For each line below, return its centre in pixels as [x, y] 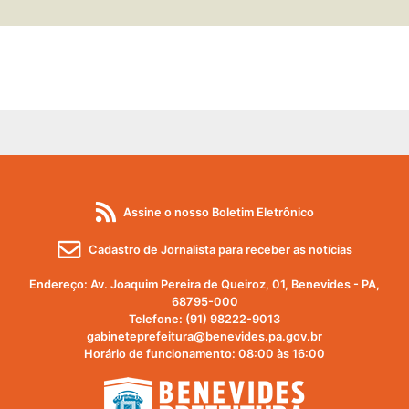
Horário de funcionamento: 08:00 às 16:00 [204, 354]
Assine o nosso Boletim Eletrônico [218, 213]
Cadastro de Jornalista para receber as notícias [220, 250]
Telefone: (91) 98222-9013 [204, 320]
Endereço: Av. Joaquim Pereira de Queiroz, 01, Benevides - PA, [204, 285]
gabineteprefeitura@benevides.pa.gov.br [204, 337]
